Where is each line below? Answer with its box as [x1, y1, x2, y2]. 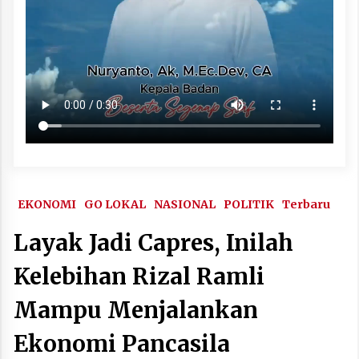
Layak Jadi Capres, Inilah [14, 228, 293, 257]
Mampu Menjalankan [14, 295, 258, 325]
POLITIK [224, 196, 274, 212]
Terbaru [282, 196, 330, 212]
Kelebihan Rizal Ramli [14, 261, 264, 291]
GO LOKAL [84, 196, 146, 212]
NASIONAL [154, 196, 216, 212]
